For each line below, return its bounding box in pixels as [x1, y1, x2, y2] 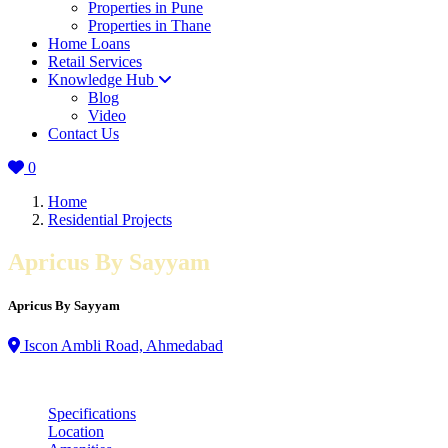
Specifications [48, 404, 136, 422]
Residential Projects [48, 211, 172, 229]
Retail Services [48, 53, 142, 71]
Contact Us [48, 125, 119, 143]
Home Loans [48, 35, 130, 53]
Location [48, 422, 104, 440]
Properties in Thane [88, 17, 211, 35]
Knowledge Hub [48, 71, 158, 89]
